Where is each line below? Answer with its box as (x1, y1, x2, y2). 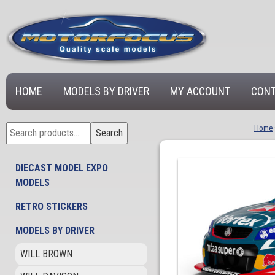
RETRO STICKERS (15, 201, 88, 212)
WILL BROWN (20, 248, 72, 260)
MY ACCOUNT (170, 85, 230, 98)
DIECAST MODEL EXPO (15, 162, 108, 174)
